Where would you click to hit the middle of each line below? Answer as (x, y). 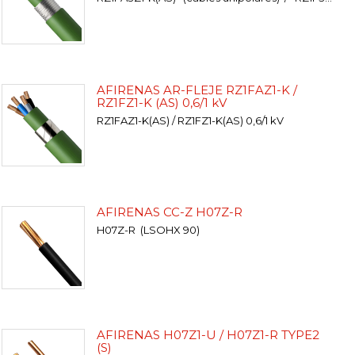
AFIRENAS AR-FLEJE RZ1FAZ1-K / (197, 90)
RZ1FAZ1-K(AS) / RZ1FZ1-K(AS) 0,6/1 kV (190, 120)
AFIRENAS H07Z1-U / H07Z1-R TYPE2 (208, 335)
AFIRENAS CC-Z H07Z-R (169, 212)
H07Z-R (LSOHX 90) (148, 230)
